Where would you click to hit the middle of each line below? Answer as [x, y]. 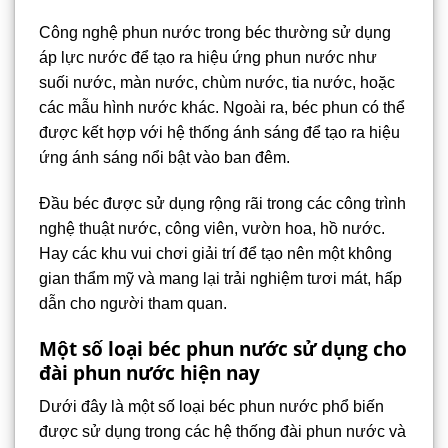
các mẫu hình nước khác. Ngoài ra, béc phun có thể [222, 107]
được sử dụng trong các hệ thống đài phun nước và [222, 432]
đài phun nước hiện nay [149, 372]
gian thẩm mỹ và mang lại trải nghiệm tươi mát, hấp [220, 278]
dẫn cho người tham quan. [133, 303]
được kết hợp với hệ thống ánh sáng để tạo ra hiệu [219, 132]
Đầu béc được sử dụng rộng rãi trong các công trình [222, 203]
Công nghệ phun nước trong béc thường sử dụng [215, 32]
